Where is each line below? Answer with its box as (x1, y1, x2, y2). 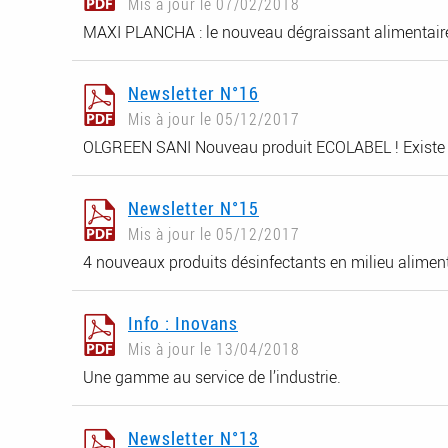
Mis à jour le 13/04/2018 (128, 338, 300, 361)
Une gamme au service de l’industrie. (83, 365, 342, 388)
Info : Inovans (128, 311, 238, 336)
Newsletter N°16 (128, 81, 259, 106)
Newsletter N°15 (128, 196, 259, 221)
